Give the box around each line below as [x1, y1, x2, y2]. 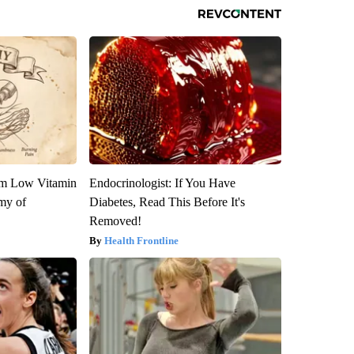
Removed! [88, 213, 141, 228]
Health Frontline [104, 234, 179, 247]
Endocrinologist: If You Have [88, 175, 235, 190]
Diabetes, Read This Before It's [88, 194, 245, 209]
